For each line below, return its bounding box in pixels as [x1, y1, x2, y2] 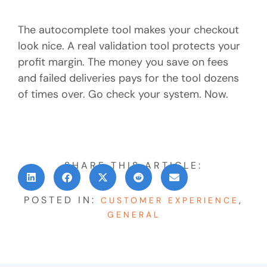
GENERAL [107, 209, 160, 220]
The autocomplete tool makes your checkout [18, 22, 239, 37]
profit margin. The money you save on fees [18, 54, 228, 69]
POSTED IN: [24, 193, 101, 206]
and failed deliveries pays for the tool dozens [18, 70, 239, 85]
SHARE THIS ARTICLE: [64, 159, 203, 172]
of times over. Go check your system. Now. [18, 86, 228, 101]
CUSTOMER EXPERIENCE [101, 194, 239, 206]
